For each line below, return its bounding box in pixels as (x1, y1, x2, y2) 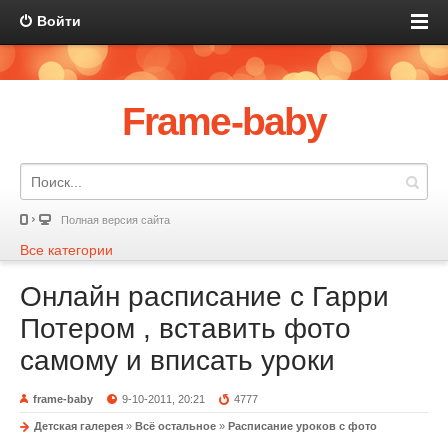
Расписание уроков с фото (228, 420, 377, 432)
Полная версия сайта (61, 214, 170, 226)
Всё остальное (135, 420, 216, 432)
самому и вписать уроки (20, 345, 335, 376)
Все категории (20, 242, 113, 258)
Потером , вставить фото (20, 313, 351, 344)
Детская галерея (34, 420, 123, 432)
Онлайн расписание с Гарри (20, 281, 389, 312)
